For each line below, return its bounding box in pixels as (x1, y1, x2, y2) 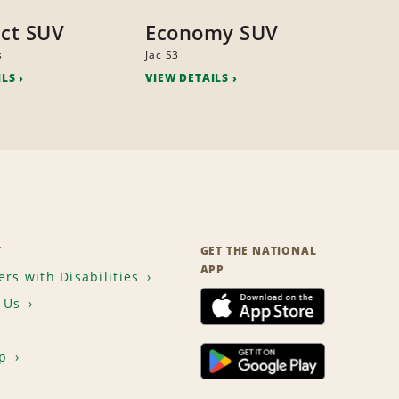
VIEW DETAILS (145, 70, 229, 86)
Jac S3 (145, 47, 180, 63)
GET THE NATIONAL (199, 243, 317, 259)
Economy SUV (145, 19, 279, 46)
